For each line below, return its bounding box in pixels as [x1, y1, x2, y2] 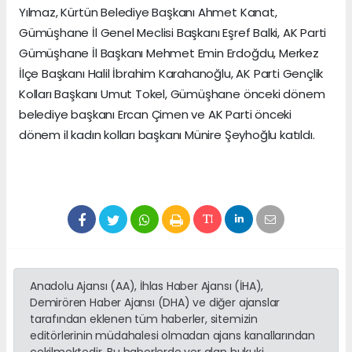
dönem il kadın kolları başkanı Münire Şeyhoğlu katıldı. [19, 126, 315, 144]
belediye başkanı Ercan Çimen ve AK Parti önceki [19, 106, 291, 123]
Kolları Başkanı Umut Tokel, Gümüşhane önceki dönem [19, 86, 325, 103]
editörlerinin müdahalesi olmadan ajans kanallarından [30, 328, 316, 344]
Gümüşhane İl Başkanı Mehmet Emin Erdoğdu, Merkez [19, 45, 319, 62]
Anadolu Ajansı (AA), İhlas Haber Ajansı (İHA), [30, 278, 264, 295]
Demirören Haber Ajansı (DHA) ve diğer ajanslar [30, 295, 280, 311]
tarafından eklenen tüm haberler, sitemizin [30, 311, 258, 328]
